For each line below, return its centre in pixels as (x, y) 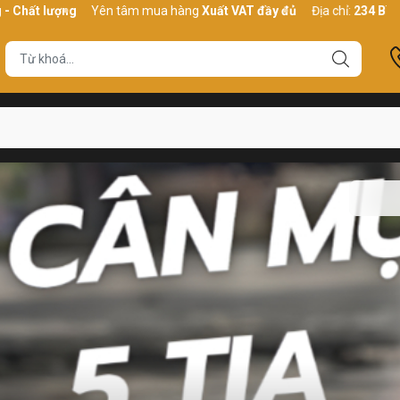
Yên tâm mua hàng (119, 11)
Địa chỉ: (305, 11)
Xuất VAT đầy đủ (222, 11)
